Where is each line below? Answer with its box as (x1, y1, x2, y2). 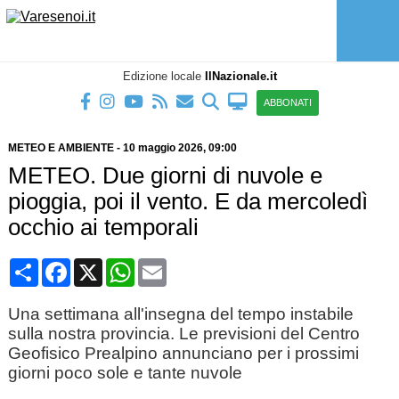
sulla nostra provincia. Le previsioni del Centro (7, 324, 360, 343)
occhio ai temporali (7, 215, 199, 240)
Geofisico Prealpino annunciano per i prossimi (7, 344, 359, 362)
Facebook (69, 257, 134, 273)
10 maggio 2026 (122, 142, 203, 154)
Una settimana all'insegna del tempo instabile (7, 305, 354, 323)
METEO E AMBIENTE (7, 142, 114, 154)
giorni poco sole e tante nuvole (7, 363, 242, 382)
